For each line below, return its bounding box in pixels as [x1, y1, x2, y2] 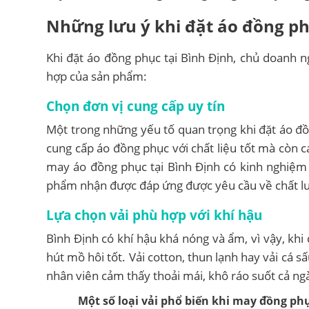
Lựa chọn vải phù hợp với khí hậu [46, 206, 262, 224]
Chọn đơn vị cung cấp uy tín [46, 97, 225, 115]
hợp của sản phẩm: [46, 68, 147, 85]
